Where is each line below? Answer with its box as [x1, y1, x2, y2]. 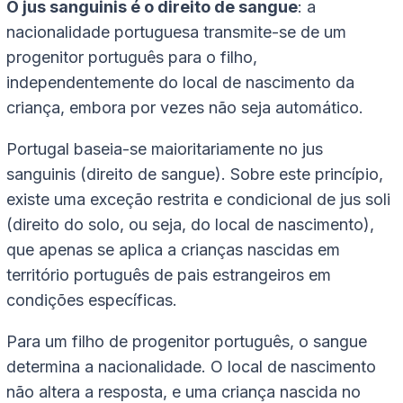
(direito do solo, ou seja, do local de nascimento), [6, 214, 374, 234]
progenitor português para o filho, [6, 47, 257, 67]
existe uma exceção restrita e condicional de [6, 189, 340, 209]
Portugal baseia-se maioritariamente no [6, 139, 302, 158]
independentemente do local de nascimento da [6, 72, 354, 92]
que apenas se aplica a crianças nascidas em [6, 239, 340, 259]
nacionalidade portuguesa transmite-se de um [6, 22, 346, 41]
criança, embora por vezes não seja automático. [6, 97, 363, 117]
